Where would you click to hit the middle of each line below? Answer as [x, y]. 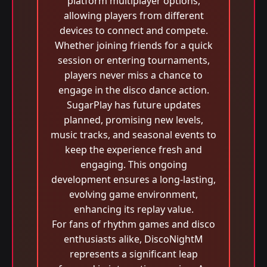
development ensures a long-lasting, [133, 179]
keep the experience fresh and [133, 150]
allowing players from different [133, 15]
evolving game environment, [133, 194]
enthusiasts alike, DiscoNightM [133, 239]
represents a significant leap [133, 254]
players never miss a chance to [133, 75]
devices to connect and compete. [133, 30]
